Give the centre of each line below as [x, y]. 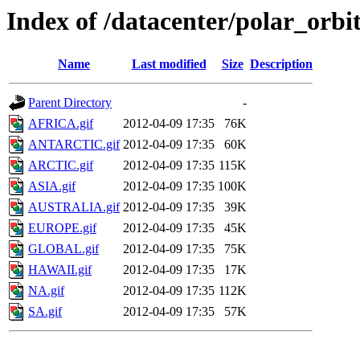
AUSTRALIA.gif [74, 207]
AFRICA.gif [61, 124]
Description [281, 64]
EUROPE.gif [62, 228]
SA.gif [45, 312]
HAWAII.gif [60, 270]
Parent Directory [70, 103]
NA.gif [46, 291]
